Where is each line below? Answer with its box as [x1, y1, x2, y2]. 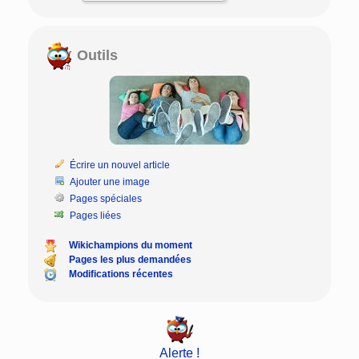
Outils [73, 46, 118, 63]
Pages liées [70, 209, 122, 221]
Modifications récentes [69, 268, 173, 280]
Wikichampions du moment [69, 239, 192, 251]
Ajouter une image [70, 175, 151, 188]
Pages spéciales [70, 192, 143, 204]
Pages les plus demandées [69, 253, 192, 265]
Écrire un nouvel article [70, 159, 171, 171]
